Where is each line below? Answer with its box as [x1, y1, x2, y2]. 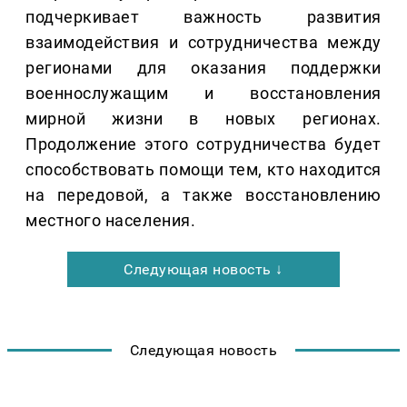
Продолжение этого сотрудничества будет [25, 134, 382, 154]
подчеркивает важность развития [25, 7, 382, 27]
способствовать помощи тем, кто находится [25, 160, 382, 180]
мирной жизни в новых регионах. [25, 109, 382, 129]
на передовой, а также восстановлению [25, 185, 382, 205]
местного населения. [25, 211, 196, 231]
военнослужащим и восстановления [25, 84, 382, 104]
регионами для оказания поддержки [25, 58, 382, 78]
